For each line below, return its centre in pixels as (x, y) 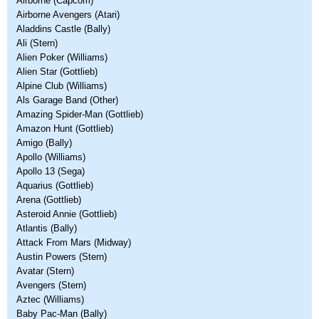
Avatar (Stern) (45, 271)
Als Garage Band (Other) (67, 100)
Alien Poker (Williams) (62, 57)
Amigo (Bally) (44, 143)
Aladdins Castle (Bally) (63, 29)
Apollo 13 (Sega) (51, 171)
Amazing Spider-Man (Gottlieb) (80, 114)
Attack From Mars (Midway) (74, 242)
